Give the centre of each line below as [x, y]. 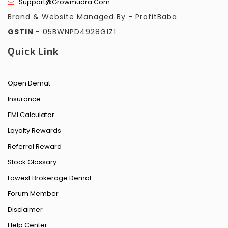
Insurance [24, 99]
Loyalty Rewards [34, 130]
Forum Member [33, 193]
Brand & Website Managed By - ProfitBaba [92, 17]
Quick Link [33, 51]
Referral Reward [35, 146]
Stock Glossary [32, 162]
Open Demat [29, 83]
